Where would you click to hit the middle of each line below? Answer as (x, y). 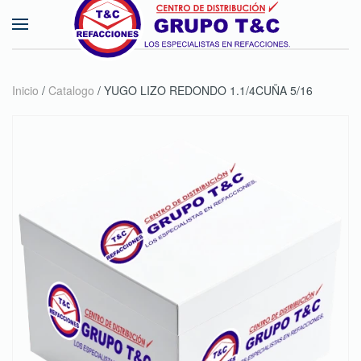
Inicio (25, 90)
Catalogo (71, 90)
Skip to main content (95, 46)
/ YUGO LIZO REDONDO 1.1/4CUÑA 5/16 (203, 90)
